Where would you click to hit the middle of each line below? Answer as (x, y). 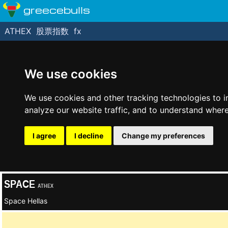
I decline (89, 136)
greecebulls (57, 9)
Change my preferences (163, 136)
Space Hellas (26, 201)
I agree (44, 136)
